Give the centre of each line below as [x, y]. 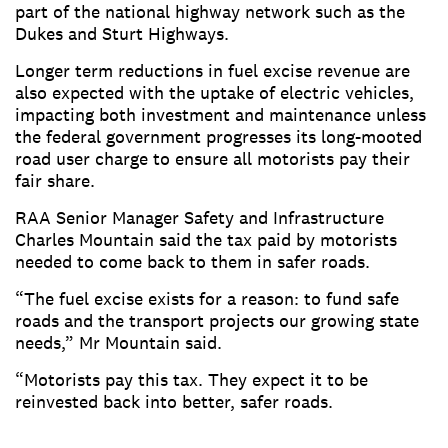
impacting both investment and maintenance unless [220, 115]
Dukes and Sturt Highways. [124, 34]
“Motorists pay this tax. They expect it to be [191, 380]
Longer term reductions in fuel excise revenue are [212, 71]
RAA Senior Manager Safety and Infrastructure [199, 218]
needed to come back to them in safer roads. [192, 262]
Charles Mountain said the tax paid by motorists [206, 240]
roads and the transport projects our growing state [217, 321]
